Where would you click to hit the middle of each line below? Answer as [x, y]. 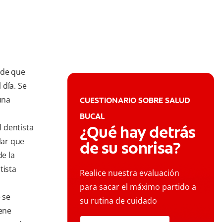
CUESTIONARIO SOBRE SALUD [135, 101]
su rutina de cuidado [118, 201]
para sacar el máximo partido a [138, 187]
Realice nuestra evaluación [130, 173]
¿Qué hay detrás [138, 133]
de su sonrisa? [130, 148]
